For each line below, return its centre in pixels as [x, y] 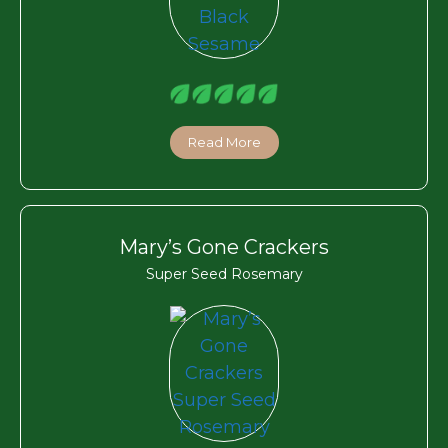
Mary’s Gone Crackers [224, 246]
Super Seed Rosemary [224, 273]
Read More [224, 141]
